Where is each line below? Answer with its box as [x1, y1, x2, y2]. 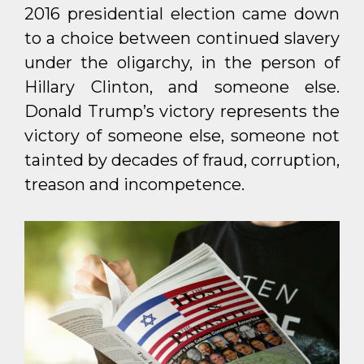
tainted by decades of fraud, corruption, [24, 150, 340, 170]
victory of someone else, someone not [24, 126, 340, 145]
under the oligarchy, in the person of [24, 53, 340, 72]
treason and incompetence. [24, 175, 245, 194]
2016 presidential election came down [24, 4, 340, 24]
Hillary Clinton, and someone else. [24, 77, 340, 97]
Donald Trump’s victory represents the [24, 102, 340, 121]
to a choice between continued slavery [24, 28, 340, 48]
